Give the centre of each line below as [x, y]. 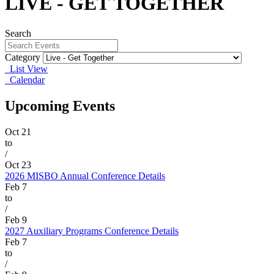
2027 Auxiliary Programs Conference [78, 231]
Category [23, 57]
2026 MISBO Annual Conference [72, 176]
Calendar [25, 80]
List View [26, 68]
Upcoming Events [60, 106]
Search [18, 33]
